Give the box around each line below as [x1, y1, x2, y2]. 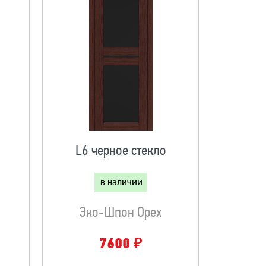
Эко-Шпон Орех [80, 206, 162, 220]
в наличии [100, 177, 143, 188]
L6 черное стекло [75, 144, 166, 159]
